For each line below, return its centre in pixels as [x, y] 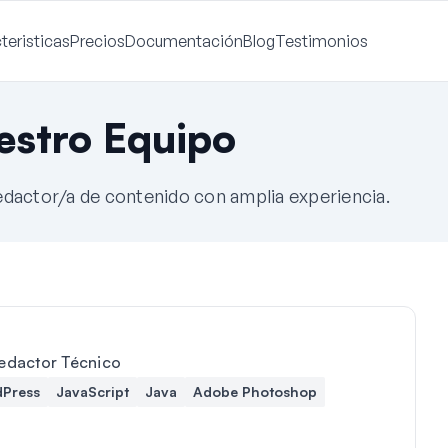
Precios [97, 41]
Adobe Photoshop [254, 391]
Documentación [183, 41]
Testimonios [321, 41]
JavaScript [92, 391]
